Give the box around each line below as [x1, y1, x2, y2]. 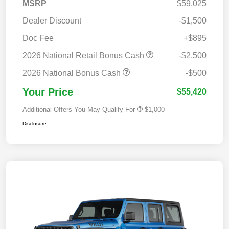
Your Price [22, 86, 73, 98]
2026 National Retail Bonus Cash [22, 51, 146, 60]
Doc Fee [22, 33, 54, 42]
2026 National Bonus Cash [22, 68, 123, 77]
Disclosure [22, 120, 47, 126]
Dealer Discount [22, 16, 81, 25]
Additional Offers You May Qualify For [22, 105, 135, 113]
